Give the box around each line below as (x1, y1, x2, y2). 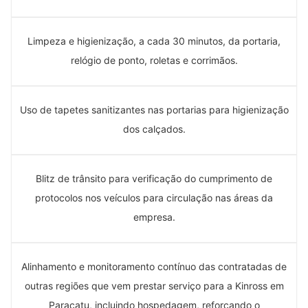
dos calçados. (122, 122, 186, 135)
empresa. (133, 210, 175, 223)
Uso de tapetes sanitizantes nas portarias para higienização (19, 103, 289, 115)
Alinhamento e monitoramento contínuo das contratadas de (21, 260, 287, 272)
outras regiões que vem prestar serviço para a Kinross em (24, 279, 284, 291)
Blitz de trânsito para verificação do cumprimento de (36, 172, 272, 184)
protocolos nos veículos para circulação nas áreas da (35, 191, 273, 203)
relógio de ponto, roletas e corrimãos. (70, 54, 238, 66)
